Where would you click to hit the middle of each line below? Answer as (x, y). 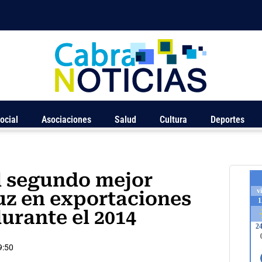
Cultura (173, 120)
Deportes (227, 120)
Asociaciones (66, 120)
